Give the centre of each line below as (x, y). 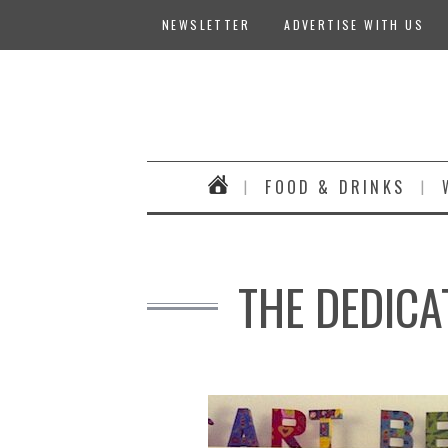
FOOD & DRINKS (335, 187)
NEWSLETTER (206, 24)
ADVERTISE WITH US (354, 24)
